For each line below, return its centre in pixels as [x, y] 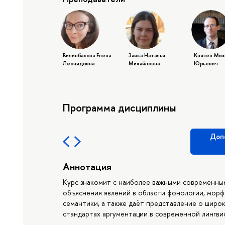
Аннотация [87, 166]
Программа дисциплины [120, 107]
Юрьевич [206, 64]
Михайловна [144, 64]
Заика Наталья [147, 55]
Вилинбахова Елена [87, 55]
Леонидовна [79, 64]
